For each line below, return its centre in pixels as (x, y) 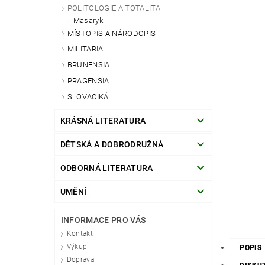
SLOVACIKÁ (88, 96)
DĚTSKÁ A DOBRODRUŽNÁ (112, 144)
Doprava (80, 259)
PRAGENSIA (88, 81)
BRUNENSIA (88, 65)
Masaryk (88, 20)
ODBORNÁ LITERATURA (106, 168)
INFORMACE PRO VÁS (103, 220)
